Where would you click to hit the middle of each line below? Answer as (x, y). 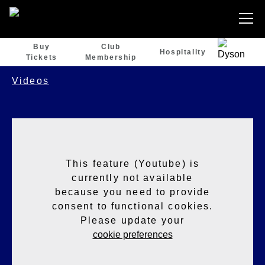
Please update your (132, 220)
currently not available (132, 177)
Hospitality (183, 52)
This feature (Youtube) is (132, 163)
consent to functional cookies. (132, 206)
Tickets (41, 57)
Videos (30, 80)
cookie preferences (132, 234)
